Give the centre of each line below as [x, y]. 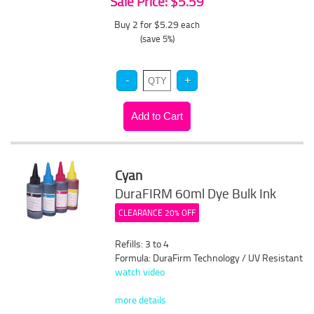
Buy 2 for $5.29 [148, 24]
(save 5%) [157, 39]
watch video [140, 272]
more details [141, 300]
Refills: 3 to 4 [142, 244]
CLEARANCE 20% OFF [157, 213]
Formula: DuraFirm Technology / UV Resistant [209, 258]
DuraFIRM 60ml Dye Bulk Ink [196, 193]
